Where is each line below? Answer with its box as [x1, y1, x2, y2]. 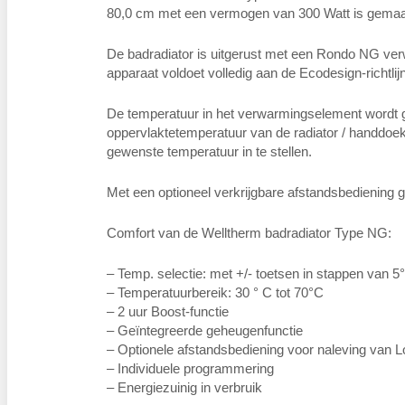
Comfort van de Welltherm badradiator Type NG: [107, 224, 391, 240]
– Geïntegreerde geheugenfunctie [107, 322, 303, 338]
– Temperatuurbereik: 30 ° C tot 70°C [107, 284, 324, 300]
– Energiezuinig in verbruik [107, 379, 262, 395]
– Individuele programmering [107, 360, 274, 376]
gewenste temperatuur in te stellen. [107, 143, 312, 159]
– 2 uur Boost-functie [107, 303, 229, 319]
